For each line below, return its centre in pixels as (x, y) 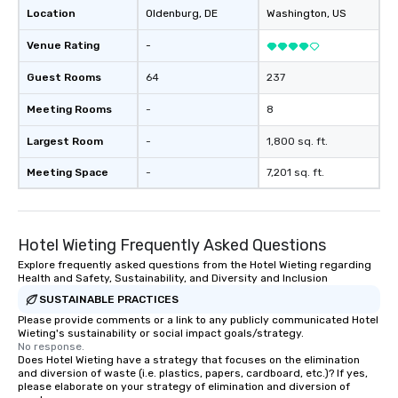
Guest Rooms (64, 77)
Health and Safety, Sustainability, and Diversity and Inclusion (173, 278)
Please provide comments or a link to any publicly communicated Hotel (198, 320)
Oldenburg (172, 13)
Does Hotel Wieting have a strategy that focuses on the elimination (189, 360)
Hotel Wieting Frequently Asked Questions (172, 245)
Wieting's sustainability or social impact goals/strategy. (161, 333)
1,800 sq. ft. (297, 141)
